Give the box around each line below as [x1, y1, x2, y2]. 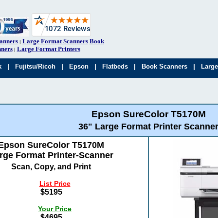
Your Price [38, 204, 72, 213]
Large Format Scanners [22, 37, 88, 45]
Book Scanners [142, 63, 188, 70]
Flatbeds [102, 63, 128, 70]
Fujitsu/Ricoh [15, 63, 56, 70]
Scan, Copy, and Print [11, 162, 91, 171]
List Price [39, 179, 71, 187]
